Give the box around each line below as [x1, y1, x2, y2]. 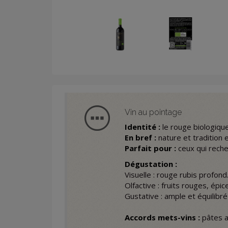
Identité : [124, 122, 160, 132]
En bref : [124, 132, 156, 143]
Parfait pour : [124, 143, 176, 154]
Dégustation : [124, 159, 177, 169]
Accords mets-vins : [124, 212, 200, 223]
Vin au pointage [124, 107, 182, 118]
